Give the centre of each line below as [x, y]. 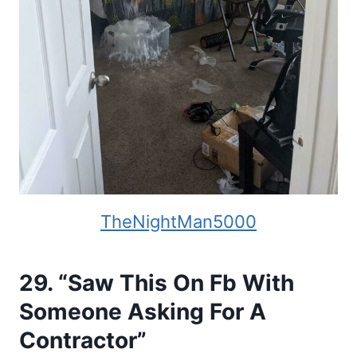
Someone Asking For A [143, 311]
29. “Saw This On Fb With [157, 282]
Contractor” [83, 340]
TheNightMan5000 [178, 221]
